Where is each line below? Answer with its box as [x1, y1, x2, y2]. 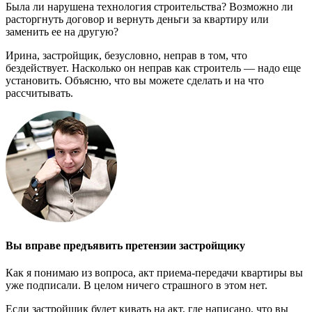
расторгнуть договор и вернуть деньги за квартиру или [6, 13, 269, 25]
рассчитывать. [6, 86, 73, 99]
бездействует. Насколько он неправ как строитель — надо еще [6, 61, 301, 74]
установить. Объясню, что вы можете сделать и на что [6, 74, 264, 86]
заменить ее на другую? [6, 25, 118, 38]
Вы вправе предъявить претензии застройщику [6, 239, 245, 251]
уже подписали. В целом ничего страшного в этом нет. [6, 279, 267, 292]
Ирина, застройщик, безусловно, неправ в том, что [6, 49, 247, 61]
